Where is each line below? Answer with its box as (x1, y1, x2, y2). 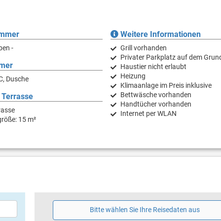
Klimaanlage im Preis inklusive (120, 81, 212, 89)
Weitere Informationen (118, 29, 201, 39)
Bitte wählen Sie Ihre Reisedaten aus (89, 206, 200, 214)
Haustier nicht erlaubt (120, 62, 186, 71)
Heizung (120, 72, 146, 80)
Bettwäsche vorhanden (120, 90, 191, 99)
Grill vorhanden (120, 43, 167, 52)
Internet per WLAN (120, 109, 177, 117)
